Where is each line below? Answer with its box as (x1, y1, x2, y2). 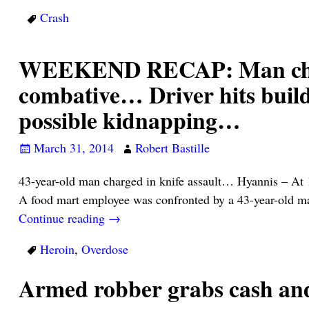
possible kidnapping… (18, 102, 241, 137)
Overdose (81, 240, 128, 257)
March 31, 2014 (33, 139, 114, 157)
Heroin (39, 240, 74, 257)
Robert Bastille (134, 139, 210, 157)
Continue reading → (18, 209, 121, 226)
